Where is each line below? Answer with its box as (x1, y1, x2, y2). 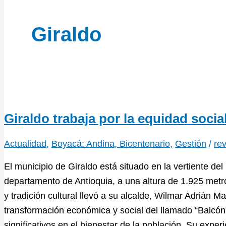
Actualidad (4, 138, 46, 149)
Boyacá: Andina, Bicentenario (51, 138, 170, 149)
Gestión (175, 138, 206, 149)
